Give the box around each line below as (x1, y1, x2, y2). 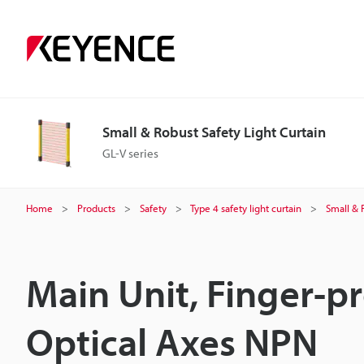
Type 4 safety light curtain (190, 201, 301, 214)
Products (77, 201, 115, 214)
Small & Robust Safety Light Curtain (102, 123, 326, 141)
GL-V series (102, 145, 158, 161)
